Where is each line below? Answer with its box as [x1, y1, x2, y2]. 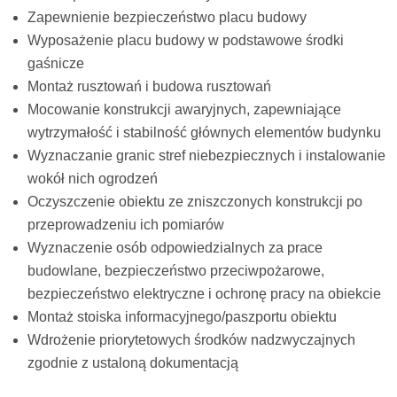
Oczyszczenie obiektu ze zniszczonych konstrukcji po [27, 193, 363, 209]
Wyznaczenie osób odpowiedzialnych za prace [27, 239, 323, 255]
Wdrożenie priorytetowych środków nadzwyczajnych [27, 331, 356, 347]
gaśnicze [27, 55, 85, 71]
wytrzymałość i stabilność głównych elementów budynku [27, 124, 382, 140]
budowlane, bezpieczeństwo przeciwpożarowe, [27, 262, 325, 278]
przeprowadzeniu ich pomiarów [27, 216, 225, 232]
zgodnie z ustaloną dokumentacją [27, 354, 239, 370]
